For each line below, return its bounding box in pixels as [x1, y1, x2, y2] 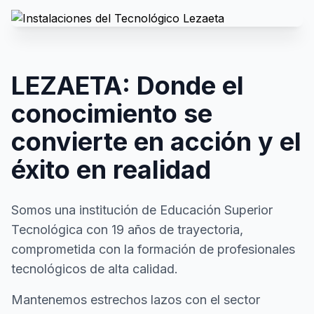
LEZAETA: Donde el [11, 69, 244, 101]
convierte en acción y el [11, 125, 301, 157]
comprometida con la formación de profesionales [11, 241, 295, 257]
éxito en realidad [11, 153, 211, 185]
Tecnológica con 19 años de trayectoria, [11, 221, 243, 237]
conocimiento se [11, 97, 212, 129]
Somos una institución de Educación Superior [11, 202, 273, 217]
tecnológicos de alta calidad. [11, 261, 178, 276]
